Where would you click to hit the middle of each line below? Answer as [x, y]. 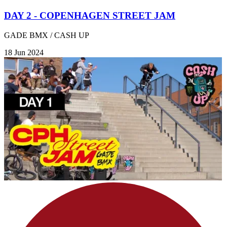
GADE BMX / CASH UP [47, 35]
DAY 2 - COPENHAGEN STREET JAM [90, 16]
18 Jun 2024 [24, 52]
